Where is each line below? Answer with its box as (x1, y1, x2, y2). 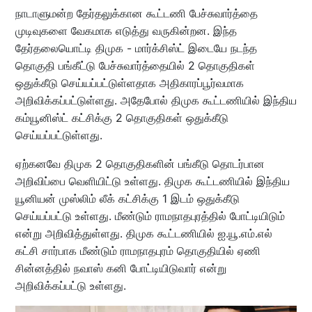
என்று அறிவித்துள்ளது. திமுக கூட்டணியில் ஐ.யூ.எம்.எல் (15, 226, 272, 240)
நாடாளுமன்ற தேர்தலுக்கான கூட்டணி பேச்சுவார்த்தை (15, 6, 258, 20)
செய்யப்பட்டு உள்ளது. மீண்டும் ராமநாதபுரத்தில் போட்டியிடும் (15, 208, 285, 223)
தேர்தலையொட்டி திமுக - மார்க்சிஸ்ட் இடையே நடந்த (15, 40, 257, 55)
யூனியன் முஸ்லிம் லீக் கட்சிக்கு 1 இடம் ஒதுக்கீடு (15, 191, 240, 205)
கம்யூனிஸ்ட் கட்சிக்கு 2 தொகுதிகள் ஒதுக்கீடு (15, 110, 228, 125)
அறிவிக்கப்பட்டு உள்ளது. (15, 278, 126, 292)
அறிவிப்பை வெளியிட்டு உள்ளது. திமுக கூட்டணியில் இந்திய (15, 173, 290, 188)
